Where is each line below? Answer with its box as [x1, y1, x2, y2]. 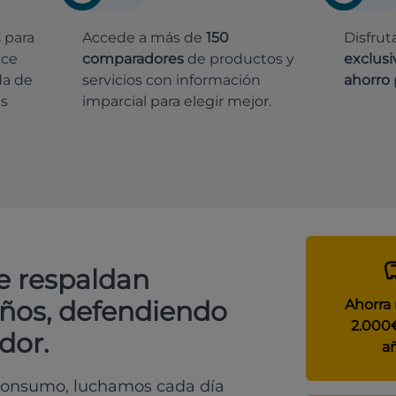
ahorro [344, 72, 391, 89]
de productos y [183, 50, 294, 68]
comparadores [81, 50, 184, 68]
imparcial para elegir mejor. [81, 93, 271, 110]
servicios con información [81, 72, 261, 89]
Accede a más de [81, 29, 206, 47]
